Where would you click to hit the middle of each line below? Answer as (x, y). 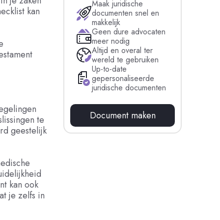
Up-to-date (110, 69)
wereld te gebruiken (125, 60)
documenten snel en (126, 13)
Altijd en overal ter (123, 50)
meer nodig (111, 41)
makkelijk (106, 22)
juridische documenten (129, 88)
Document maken (123, 116)
